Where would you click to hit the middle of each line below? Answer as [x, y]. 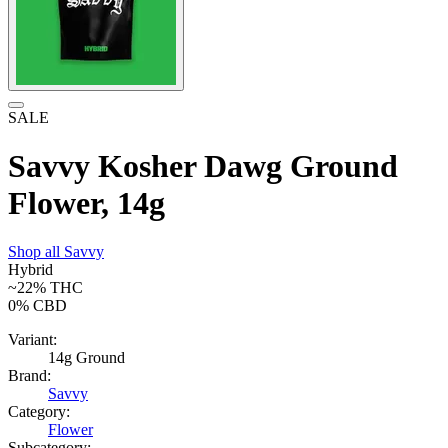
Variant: [32, 340]
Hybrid [30, 270]
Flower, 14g [86, 203]
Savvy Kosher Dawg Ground [203, 166]
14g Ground [86, 358]
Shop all [36, 252]
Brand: [29, 376]
